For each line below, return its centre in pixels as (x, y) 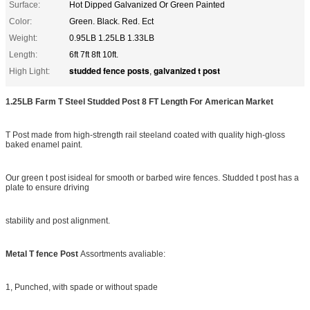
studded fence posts (109, 70)
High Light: (29, 71)
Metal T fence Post (43, 254)
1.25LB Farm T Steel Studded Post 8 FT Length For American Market (139, 101)
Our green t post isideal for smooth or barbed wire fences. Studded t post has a (152, 177)
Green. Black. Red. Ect (111, 21)
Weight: (23, 38)
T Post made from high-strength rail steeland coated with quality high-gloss (145, 135)
